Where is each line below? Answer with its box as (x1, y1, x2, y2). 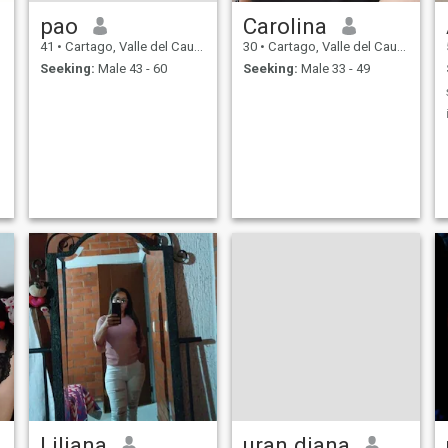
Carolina (242, 12, 327, 39)
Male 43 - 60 (94, 61, 167, 77)
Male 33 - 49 (297, 61, 370, 77)
